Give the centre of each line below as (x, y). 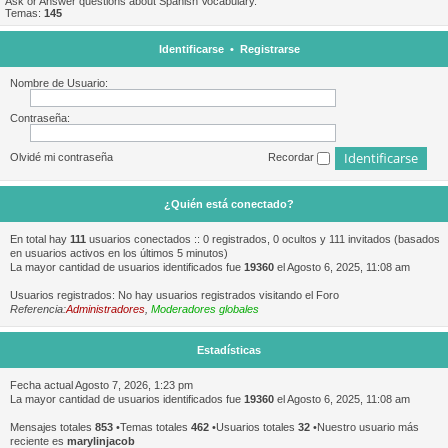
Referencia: (38, 309)
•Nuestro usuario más (364, 427)
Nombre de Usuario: (59, 83)
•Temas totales (152, 427)
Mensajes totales (52, 427)
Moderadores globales (205, 309)
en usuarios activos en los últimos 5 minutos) (119, 253)
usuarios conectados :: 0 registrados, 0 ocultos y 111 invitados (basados (263, 239)
